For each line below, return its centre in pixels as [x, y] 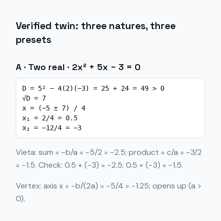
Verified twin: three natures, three [96, 26]
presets [34, 39]
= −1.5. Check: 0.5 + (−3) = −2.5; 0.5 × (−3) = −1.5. [99, 165]
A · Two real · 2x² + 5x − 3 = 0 [78, 67]
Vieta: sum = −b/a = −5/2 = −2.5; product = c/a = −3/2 [109, 152]
